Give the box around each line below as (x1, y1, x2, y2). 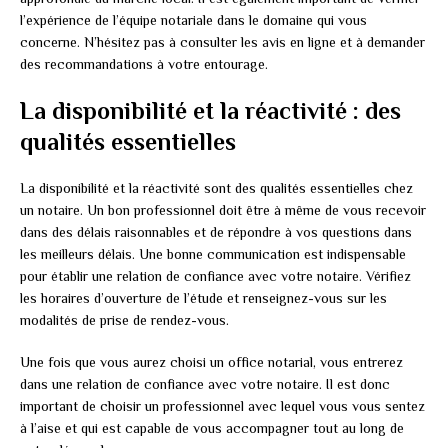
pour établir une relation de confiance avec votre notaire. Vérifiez (20, 267, 411, 284)
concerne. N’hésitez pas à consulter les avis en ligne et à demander (20, 33, 425, 50)
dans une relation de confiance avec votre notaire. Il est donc (20, 375, 390, 392)
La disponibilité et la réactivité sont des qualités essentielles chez (20, 179, 413, 196)
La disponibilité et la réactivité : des (20, 96, 401, 124)
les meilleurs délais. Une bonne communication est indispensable (20, 245, 406, 262)
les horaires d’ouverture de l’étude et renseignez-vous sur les (20, 289, 387, 306)
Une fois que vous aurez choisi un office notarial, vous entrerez (20, 353, 403, 370)
